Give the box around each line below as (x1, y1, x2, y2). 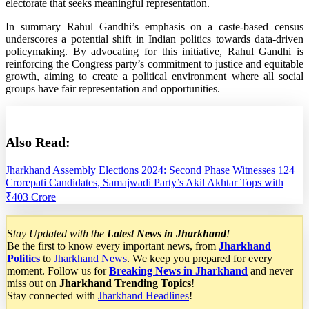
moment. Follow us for (7, 265, 109, 277)
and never (248, 265, 293, 277)
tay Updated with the (13, 228, 107, 240)
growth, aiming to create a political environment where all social (6, 70, 303, 83)
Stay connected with (7, 290, 98, 302)
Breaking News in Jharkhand (109, 265, 248, 277)
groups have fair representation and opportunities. (6, 83, 220, 95)
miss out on (7, 277, 59, 290)
